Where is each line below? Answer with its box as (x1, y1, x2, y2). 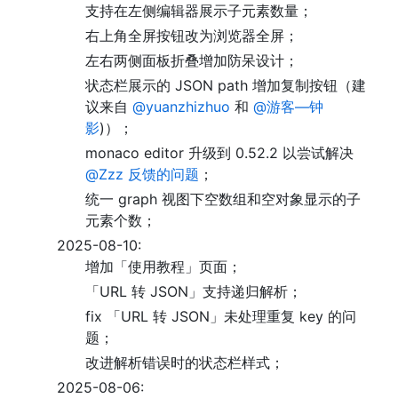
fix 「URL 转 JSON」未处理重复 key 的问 (85, 307, 356, 325)
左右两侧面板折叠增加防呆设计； (85, 52, 298, 69)
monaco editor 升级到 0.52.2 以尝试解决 (85, 144, 354, 162)
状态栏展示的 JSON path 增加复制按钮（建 (85, 76, 366, 94)
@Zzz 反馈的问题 (85, 165, 199, 183)
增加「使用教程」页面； (85, 258, 242, 275)
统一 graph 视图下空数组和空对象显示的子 (85, 190, 361, 208)
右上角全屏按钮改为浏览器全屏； (85, 27, 298, 44)
